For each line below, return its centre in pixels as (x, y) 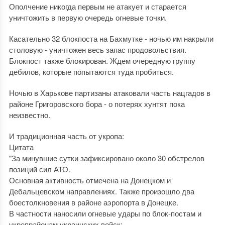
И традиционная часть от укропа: (66, 136)
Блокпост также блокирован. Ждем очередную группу (102, 61)
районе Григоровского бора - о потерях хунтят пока (97, 104)
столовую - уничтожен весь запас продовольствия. (97, 49)
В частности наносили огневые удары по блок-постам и (105, 213)
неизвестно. (29, 115)
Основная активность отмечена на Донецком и (90, 180)
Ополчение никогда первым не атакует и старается (97, 6)
